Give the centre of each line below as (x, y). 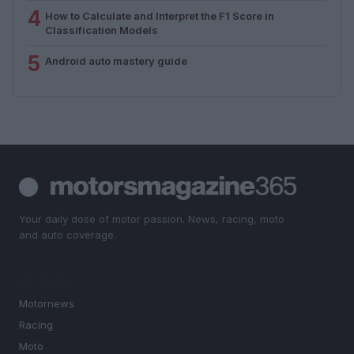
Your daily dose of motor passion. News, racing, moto (152, 218)
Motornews (47, 304)
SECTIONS (45, 282)
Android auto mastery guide (116, 60)
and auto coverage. (68, 234)
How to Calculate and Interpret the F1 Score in (160, 15)
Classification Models (102, 30)
